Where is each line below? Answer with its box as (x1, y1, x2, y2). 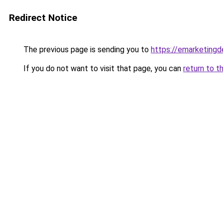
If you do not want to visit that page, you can (21, 64, 183, 73)
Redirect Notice (9, 12, 77, 23)
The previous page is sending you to (21, 45, 151, 54)
